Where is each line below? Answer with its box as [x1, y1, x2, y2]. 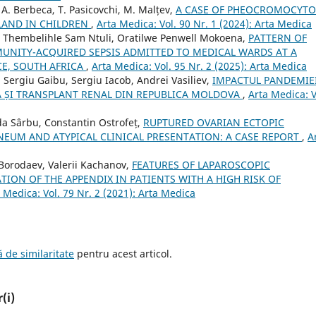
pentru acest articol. [74, 247, 172, 261]
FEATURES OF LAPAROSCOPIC [132, 158, 270, 172]
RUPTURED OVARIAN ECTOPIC [143, 116, 284, 130]
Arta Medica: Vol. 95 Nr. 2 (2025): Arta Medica [92, 59, 307, 73]
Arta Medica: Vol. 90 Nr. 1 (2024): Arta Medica [97, 17, 312, 31]
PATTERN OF [248, 31, 307, 45]
